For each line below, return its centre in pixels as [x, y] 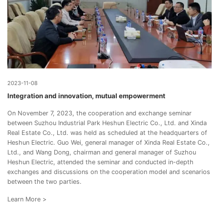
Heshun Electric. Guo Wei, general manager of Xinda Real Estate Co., [109, 142]
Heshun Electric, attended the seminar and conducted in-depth [100, 162]
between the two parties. [44, 181]
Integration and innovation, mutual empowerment [86, 96]
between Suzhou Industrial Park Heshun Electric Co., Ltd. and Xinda [107, 123]
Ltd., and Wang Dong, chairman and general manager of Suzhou [102, 152]
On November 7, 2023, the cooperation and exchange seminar [99, 113]
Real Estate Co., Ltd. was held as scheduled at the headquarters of [107, 132]
